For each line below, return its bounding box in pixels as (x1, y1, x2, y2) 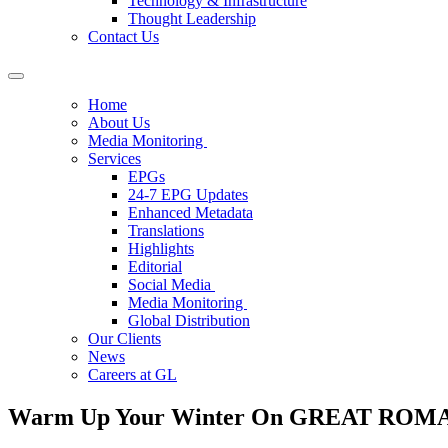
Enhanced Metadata (128, 204, 253, 221)
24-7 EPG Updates (128, 186, 248, 203)
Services (88, 150, 141, 167)
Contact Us (88, 28, 159, 45)
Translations (128, 222, 204, 239)
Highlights (128, 240, 194, 257)
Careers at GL (88, 366, 177, 383)
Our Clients (88, 330, 161, 347)
